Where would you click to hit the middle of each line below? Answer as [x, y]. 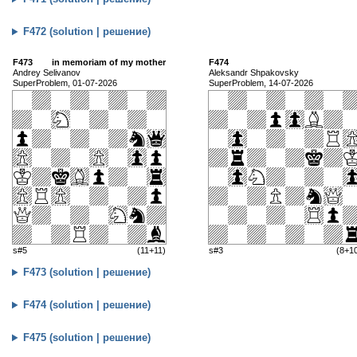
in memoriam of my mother [109, 63]
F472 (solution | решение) [87, 32]
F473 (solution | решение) [87, 273]
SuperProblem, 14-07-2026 [261, 83]
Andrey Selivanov [47, 73]
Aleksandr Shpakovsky [254, 73]
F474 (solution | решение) [87, 305]
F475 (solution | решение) [87, 338]
